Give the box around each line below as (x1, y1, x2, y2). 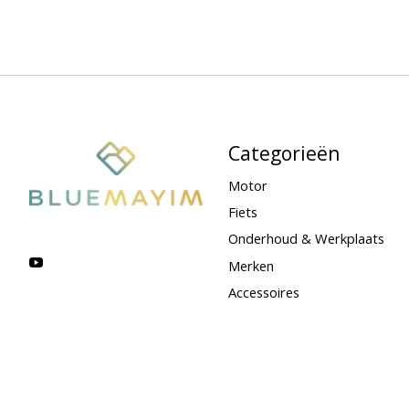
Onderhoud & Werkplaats (227, 229, 384, 248)
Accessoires (227, 282, 299, 301)
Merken (227, 256, 274, 275)
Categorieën (227, 139, 341, 166)
